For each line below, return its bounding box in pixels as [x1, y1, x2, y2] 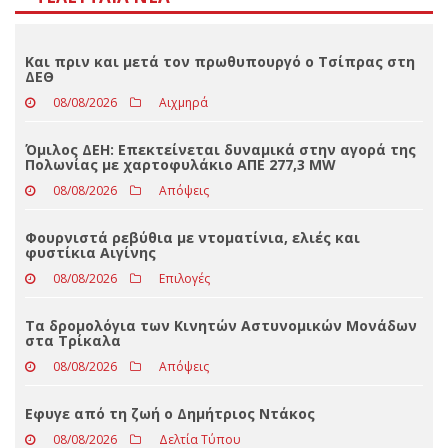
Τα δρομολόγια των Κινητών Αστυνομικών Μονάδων [25, 406, 417, 426]
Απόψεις [159, 272, 209, 290]
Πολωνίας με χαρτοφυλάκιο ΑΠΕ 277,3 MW [25, 245, 336, 265]
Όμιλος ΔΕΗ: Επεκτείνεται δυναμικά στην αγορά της [25, 230, 416, 250]
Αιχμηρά [159, 184, 208, 202]
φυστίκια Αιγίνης [25, 333, 156, 353]
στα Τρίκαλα [25, 421, 121, 441]
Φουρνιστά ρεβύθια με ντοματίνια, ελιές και [25, 318, 360, 338]
